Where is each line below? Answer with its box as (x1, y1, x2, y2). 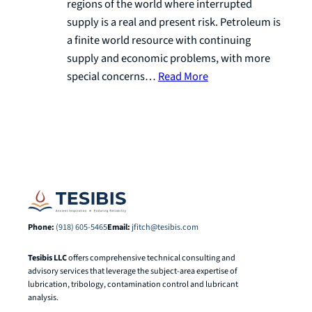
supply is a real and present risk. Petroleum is (66, 14, 281, 31)
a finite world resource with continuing (66, 32, 251, 49)
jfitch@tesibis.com (132, 221, 198, 234)
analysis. (28, 291, 58, 304)
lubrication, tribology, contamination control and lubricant (28, 278, 238, 290)
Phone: (28, 221, 54, 234)
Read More (157, 68, 208, 86)
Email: (107, 221, 130, 234)
